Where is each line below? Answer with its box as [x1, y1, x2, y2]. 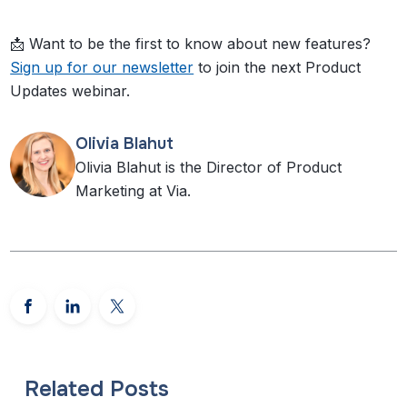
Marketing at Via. [75, 181, 192, 200]
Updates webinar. [10, 81, 131, 100]
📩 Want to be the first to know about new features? [10, 34, 372, 53]
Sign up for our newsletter [10, 57, 194, 76]
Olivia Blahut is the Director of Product [75, 157, 342, 176]
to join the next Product [194, 57, 362, 76]
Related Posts [25, 375, 170, 403]
